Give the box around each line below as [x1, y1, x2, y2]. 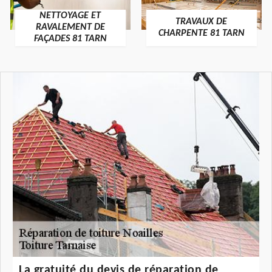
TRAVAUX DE [175, 16, 228, 27]
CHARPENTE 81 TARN [158, 28, 245, 38]
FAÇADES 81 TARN [33, 34, 107, 44]
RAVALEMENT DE [35, 22, 105, 33]
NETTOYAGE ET [39, 11, 101, 21]
